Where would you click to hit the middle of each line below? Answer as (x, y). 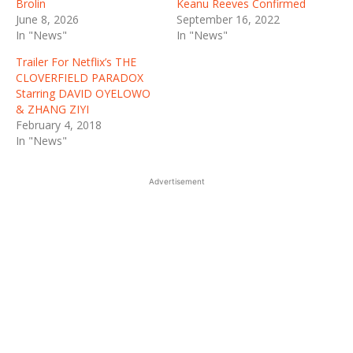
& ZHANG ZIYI (52, 110)
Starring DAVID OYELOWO (83, 94)
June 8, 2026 (47, 20)
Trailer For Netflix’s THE (76, 62)
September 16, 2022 (228, 20)
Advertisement (176, 182)
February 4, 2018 (59, 125)
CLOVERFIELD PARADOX (80, 78)
